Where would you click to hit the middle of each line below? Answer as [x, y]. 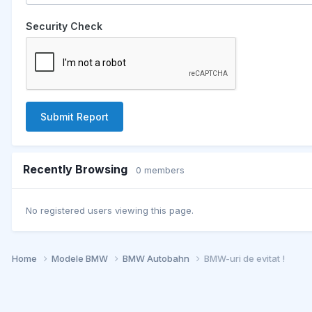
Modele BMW [81, 259]
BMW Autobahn [157, 259]
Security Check [64, 26]
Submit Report [75, 116]
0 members [160, 170]
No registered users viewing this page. [110, 211]
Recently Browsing [79, 169]
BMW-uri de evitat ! [244, 259]
